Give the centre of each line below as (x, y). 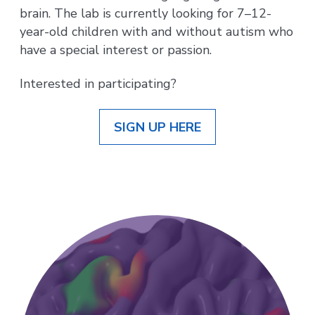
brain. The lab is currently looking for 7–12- (146, 13)
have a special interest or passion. (116, 50)
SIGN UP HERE (157, 127)
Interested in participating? (98, 84)
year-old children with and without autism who (157, 31)
